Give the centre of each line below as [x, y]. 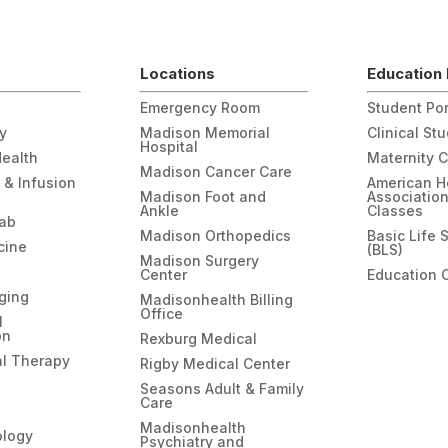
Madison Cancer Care [216, 171]
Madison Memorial [205, 132]
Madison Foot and [203, 196]
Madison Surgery [200, 260]
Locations [178, 73]
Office [162, 313]
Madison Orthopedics [216, 235]
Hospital [169, 146]
